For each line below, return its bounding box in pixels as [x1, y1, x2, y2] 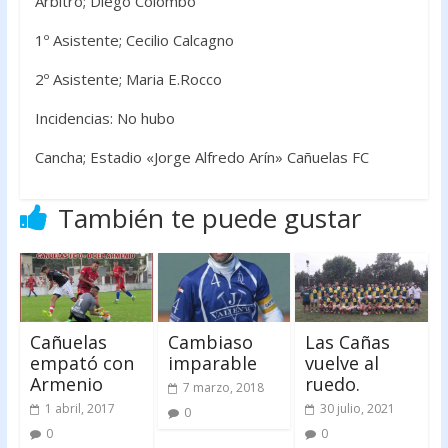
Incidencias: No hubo [34, 107, 175, 128]
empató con [29, 351, 134, 376]
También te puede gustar [57, 199, 361, 236]
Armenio [29, 372, 103, 397]
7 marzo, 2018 [182, 379, 264, 397]
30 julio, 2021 [320, 400, 396, 418]
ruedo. [305, 372, 361, 397]
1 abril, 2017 [44, 400, 115, 418]
